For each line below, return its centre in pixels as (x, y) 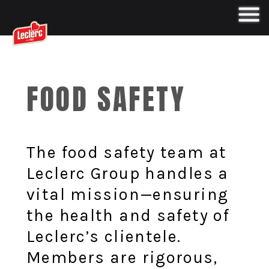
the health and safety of (128, 216)
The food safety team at (127, 153)
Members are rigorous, (122, 258)
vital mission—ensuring (128, 195)
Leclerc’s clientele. (104, 237)
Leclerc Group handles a (128, 174)
